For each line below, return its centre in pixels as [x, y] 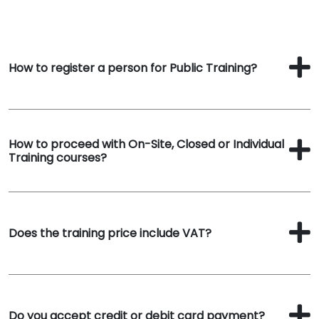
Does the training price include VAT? [110, 233]
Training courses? [58, 157]
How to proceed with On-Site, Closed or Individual [146, 144]
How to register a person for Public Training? [133, 68]
